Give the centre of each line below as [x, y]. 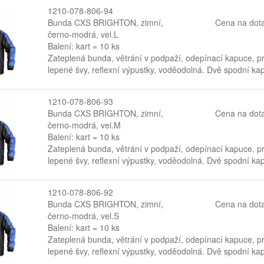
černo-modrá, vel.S [83, 215]
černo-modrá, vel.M [84, 125]
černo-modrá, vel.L [83, 34]
